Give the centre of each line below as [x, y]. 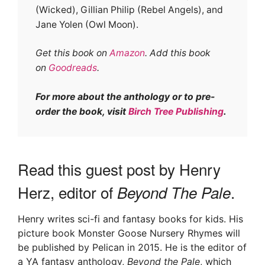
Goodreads [73, 68]
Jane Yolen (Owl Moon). [87, 24]
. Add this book [178, 53]
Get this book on [72, 53]
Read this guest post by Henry [119, 169]
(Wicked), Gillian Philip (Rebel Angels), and [129, 9]
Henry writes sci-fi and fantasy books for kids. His [130, 219]
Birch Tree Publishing [176, 111]
